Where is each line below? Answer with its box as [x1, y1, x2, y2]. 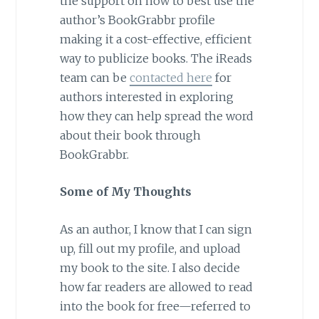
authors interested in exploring [59, 89, 234, 104]
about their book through [59, 127, 201, 142]
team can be [59, 70, 130, 85]
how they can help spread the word [59, 108, 253, 123]
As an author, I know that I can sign [59, 222, 252, 237]
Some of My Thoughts [59, 184, 192, 199]
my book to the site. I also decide [59, 261, 240, 276]
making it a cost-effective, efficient [59, 31, 251, 46]
